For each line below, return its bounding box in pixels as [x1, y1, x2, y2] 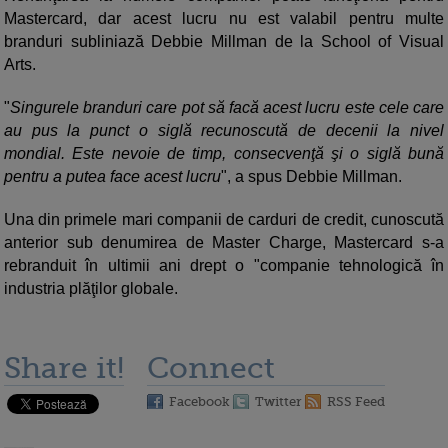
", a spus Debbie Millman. [221, 168, 402, 186]
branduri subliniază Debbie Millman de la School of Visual [4, 33, 444, 51]
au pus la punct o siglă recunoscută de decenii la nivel [4, 122, 444, 140]
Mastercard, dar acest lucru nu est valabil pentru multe [4, 10, 444, 28]
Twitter [255, 394, 302, 410]
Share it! [4, 351, 124, 386]
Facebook [169, 394, 230, 410]
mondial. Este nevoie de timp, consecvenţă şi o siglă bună [4, 145, 444, 163]
